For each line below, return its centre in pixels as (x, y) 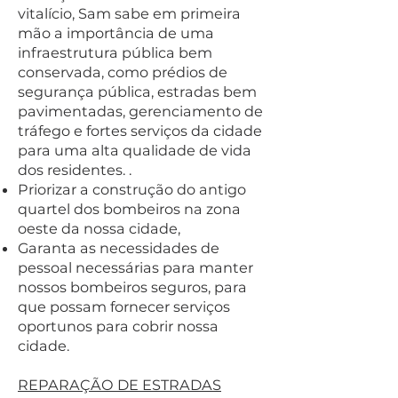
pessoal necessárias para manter (135, 267)
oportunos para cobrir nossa (118, 326)
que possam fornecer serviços (124, 306)
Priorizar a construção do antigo (132, 189)
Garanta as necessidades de (119, 248)
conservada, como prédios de (123, 72)
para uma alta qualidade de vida (135, 150)
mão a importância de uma (116, 33)
